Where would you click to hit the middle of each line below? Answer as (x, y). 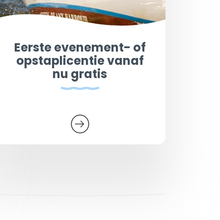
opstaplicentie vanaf (80, 60)
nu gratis (80, 74)
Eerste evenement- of (80, 47)
